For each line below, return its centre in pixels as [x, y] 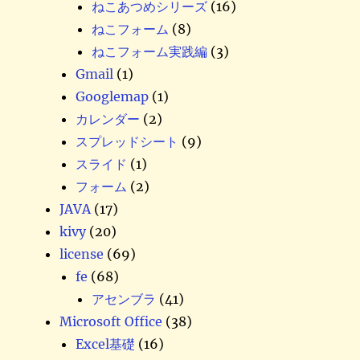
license [82, 254]
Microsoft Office [111, 321]
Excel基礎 [106, 344]
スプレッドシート [127, 141]
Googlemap [112, 96]
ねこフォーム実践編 [150, 51]
